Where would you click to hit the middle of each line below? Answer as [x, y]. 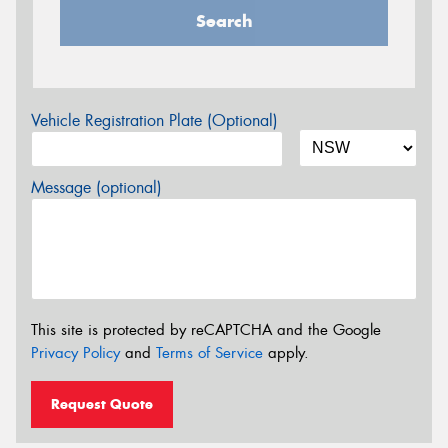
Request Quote [102, 404]
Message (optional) [96, 187]
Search [224, 21]
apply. [286, 352]
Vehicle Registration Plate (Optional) [154, 120]
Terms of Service [209, 352]
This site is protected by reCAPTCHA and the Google [206, 329]
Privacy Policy [75, 352]
